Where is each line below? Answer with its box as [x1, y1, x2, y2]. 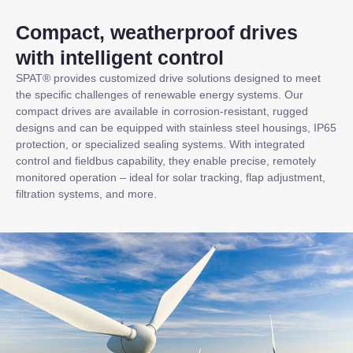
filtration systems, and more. [16, 188, 157, 201]
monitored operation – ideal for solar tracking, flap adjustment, [16, 171, 325, 184]
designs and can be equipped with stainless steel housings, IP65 [16, 121, 336, 135]
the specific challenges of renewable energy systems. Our [16, 88, 303, 102]
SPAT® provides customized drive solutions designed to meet [16, 72, 321, 85]
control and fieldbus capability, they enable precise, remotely [16, 154, 316, 168]
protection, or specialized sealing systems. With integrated [16, 138, 305, 151]
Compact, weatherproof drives [16, 21, 298, 44]
